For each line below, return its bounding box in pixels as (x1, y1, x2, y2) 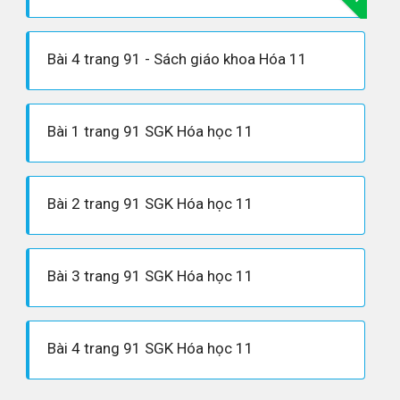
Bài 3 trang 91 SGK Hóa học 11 (47, 267, 254, 285)
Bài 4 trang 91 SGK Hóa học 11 (47, 339, 254, 357)
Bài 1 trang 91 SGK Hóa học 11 (47, 122, 254, 140)
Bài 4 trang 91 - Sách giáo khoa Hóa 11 (47, 50, 307, 68)
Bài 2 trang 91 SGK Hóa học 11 (47, 195, 254, 212)
